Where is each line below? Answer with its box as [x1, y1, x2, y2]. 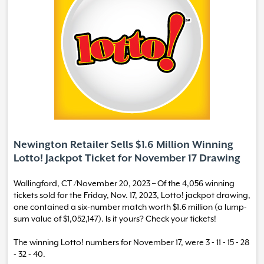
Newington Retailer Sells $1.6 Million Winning [14, 139, 233, 151]
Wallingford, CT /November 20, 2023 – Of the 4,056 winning [14, 179, 235, 188]
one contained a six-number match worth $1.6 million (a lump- [14, 202, 247, 212]
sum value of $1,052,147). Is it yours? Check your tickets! [14, 214, 216, 223]
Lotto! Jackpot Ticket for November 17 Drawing [14, 153, 240, 164]
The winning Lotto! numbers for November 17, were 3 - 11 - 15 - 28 [14, 237, 249, 247]
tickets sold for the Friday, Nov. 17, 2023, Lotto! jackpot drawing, [14, 190, 250, 200]
